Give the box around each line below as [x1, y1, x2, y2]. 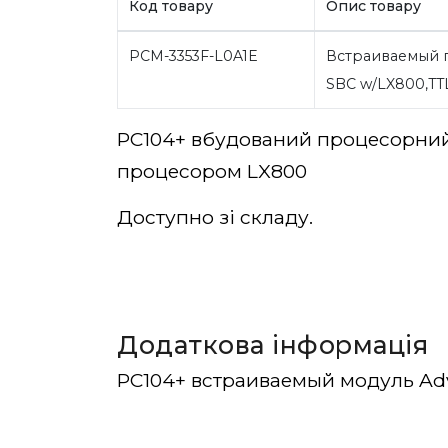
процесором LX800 [117, 159, 307, 184]
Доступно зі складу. [117, 205, 313, 230]
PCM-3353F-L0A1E [128, 47, 258, 66]
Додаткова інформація [117, 330, 428, 361]
